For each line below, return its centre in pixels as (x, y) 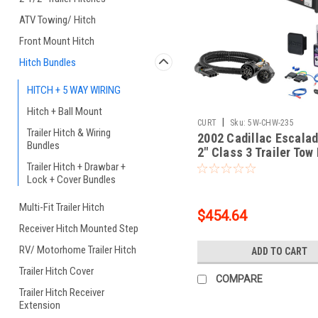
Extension (40, 305)
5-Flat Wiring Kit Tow (253, 167)
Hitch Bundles (48, 62)
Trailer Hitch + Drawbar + (76, 167)
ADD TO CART (279, 252)
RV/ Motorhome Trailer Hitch (78, 250)
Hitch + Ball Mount (65, 111)
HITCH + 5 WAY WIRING (74, 90)
